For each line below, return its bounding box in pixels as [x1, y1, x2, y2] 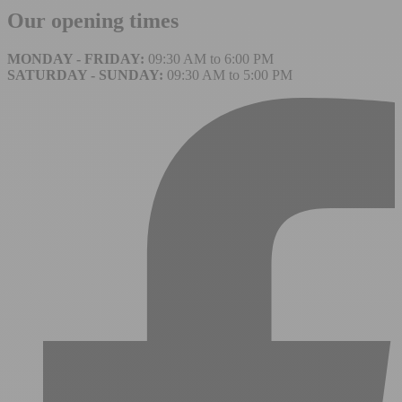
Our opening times [7, 8, 179, 32]
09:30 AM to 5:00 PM [163, 66, 293, 83]
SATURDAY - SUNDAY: [7, 66, 163, 83]
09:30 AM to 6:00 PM [148, 50, 274, 66]
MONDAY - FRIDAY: [7, 50, 148, 66]
